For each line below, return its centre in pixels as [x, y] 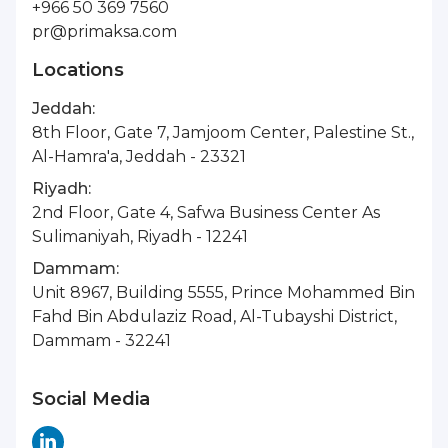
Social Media [91, 398]
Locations [78, 69]
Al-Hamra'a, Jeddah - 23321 [139, 156]
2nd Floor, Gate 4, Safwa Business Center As [206, 212]
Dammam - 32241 [101, 340]
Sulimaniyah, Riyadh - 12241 [140, 236]
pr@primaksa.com [104, 31]
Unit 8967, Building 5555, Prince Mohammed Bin [223, 292]
